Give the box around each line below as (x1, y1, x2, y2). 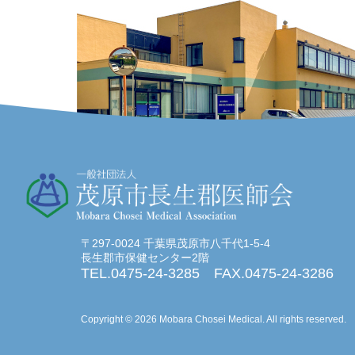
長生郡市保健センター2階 (81, 251, 209, 265)
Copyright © (81, 314, 135, 326)
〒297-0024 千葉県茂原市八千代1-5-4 (81, 237, 270, 250)
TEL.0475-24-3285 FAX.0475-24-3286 (81, 265, 334, 282)
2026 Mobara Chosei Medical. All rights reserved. (135, 314, 346, 326)
